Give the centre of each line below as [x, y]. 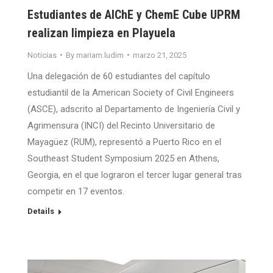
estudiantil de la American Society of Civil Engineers [131, 92]
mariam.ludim [100, 55]
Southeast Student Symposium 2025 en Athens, [123, 158]
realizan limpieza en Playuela [101, 33]
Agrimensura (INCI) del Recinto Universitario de [121, 125]
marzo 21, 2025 [160, 55]
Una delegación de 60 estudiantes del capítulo [119, 76]
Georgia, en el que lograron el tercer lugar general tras [135, 175]
